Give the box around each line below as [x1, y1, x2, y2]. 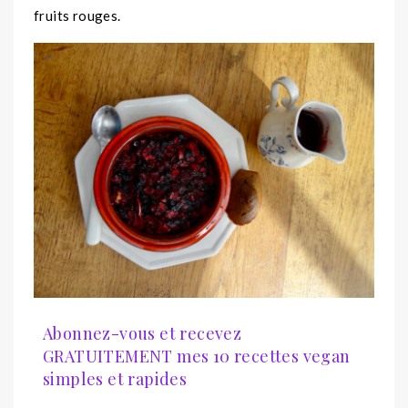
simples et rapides [43, 368, 188, 391]
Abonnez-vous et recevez [43, 322, 242, 345]
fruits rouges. [34, 6, 121, 24]
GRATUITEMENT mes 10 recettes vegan [43, 345, 351, 368]
